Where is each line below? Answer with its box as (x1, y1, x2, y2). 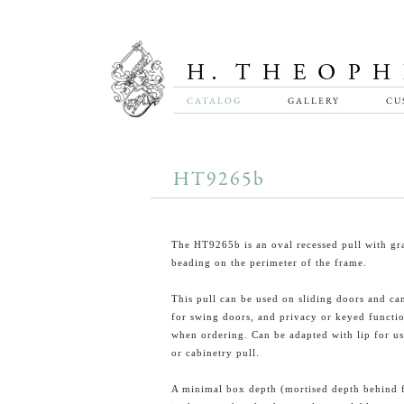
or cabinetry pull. (170, 347, 260, 358)
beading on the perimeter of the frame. (170, 257, 367, 268)
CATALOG (187, 95, 242, 106)
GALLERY (287, 95, 340, 106)
